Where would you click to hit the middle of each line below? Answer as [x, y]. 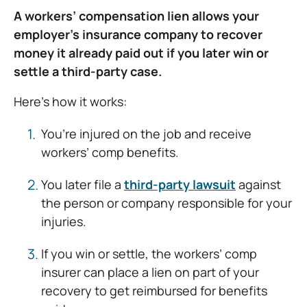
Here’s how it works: [70, 101]
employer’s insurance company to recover [138, 35]
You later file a [83, 184]
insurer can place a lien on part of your [150, 272]
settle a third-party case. [88, 72]
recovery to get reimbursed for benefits [154, 290]
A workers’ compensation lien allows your [136, 16]
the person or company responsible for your [167, 202]
